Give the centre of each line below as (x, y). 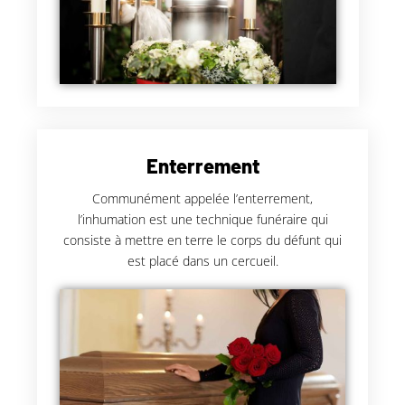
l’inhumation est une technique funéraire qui (202, 219)
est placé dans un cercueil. (202, 260)
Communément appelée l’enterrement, (202, 198)
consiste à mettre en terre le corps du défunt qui (202, 240)
